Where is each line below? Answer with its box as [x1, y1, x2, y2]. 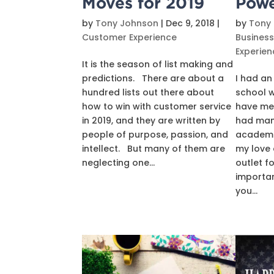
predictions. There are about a [82, 72, 224, 84]
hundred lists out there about [82, 86, 215, 98]
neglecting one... [82, 157, 155, 169]
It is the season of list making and [82, 58, 234, 70]
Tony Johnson [95, 17, 159, 29]
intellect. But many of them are [82, 143, 226, 155]
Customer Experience [82, 31, 177, 43]
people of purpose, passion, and [82, 128, 229, 141]
